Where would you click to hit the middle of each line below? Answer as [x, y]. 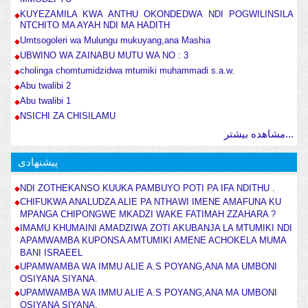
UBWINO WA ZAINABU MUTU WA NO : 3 [104, 56]
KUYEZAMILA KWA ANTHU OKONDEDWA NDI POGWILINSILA [157, 14]
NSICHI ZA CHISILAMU [67, 116]
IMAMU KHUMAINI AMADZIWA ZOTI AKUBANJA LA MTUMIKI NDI [156, 229]
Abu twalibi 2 [45, 86]
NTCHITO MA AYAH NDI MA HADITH [95, 25]
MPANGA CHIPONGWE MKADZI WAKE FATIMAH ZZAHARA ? [147, 215]
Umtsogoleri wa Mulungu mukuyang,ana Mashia [115, 41]
